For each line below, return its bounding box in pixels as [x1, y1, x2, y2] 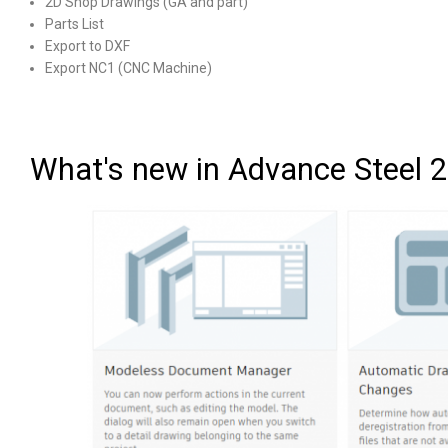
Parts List [45, 15, 104, 32]
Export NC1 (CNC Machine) [45, 59, 212, 76]
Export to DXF [45, 37, 130, 54]
